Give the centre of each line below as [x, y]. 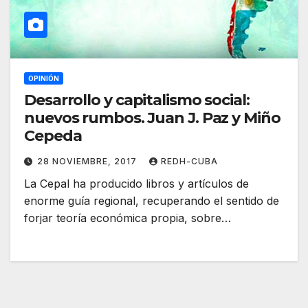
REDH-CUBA [189, 161]
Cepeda [53, 136]
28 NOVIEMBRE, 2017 [88, 161]
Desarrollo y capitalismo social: [137, 100]
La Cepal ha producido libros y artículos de [136, 184]
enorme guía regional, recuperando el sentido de [152, 201]
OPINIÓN [44, 78]
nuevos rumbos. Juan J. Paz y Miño [152, 118]
